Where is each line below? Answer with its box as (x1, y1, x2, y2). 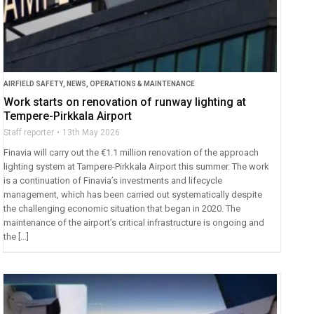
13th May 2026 (62, 127, 121, 137)
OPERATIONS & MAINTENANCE (90, 79, 196, 88)
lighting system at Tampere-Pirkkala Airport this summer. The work (4, 161, 270, 172)
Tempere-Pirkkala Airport (4, 109, 132, 123)
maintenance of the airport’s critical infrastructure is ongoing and (4, 217, 265, 228)
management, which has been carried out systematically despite (4, 189, 263, 200)
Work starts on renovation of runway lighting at (4, 95, 247, 109)
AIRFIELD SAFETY (4, 79, 64, 88)
